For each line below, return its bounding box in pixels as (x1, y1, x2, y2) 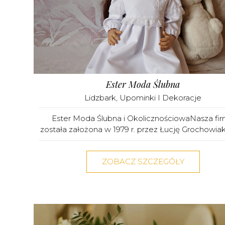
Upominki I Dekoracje (120, 92, 201, 102)
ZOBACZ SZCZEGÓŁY (101, 156, 184, 166)
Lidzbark (84, 92, 116, 102)
